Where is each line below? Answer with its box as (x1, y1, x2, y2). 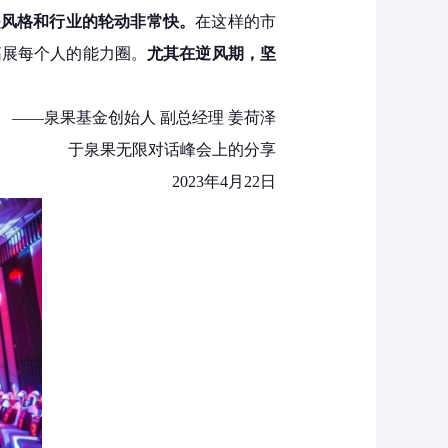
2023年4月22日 (172, 173, 276, 191)
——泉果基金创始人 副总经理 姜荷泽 (12, 109, 276, 127)
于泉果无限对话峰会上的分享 (68, 141, 276, 159)
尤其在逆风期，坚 (147, 45, 277, 63)
